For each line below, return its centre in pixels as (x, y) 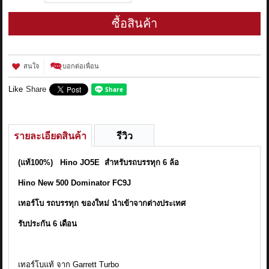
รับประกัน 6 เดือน (48, 224)
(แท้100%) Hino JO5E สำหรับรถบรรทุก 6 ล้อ (99, 162)
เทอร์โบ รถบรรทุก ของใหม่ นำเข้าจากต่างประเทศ (102, 203)
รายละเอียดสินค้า (50, 136)
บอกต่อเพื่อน (81, 66)
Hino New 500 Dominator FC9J (75, 183)
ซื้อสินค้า (134, 23)
